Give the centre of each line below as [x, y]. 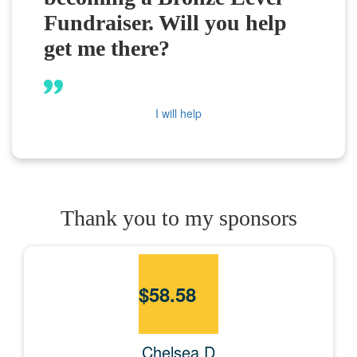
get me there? [107, 48]
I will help [178, 113]
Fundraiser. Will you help [165, 22]
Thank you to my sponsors [178, 218]
